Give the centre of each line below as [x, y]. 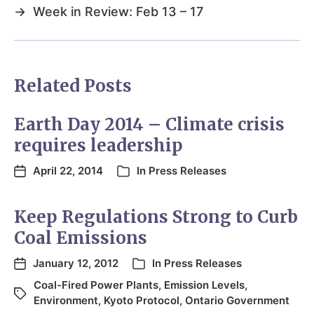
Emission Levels [204, 285]
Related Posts [73, 86]
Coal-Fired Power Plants [96, 285]
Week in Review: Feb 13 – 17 [118, 12]
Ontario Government [237, 301]
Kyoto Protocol [142, 301]
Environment [66, 301]
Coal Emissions [81, 238]
